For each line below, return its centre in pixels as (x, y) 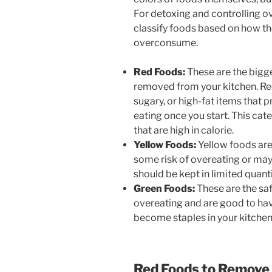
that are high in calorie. (184, 131)
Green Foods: (164, 189)
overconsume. (166, 43)
